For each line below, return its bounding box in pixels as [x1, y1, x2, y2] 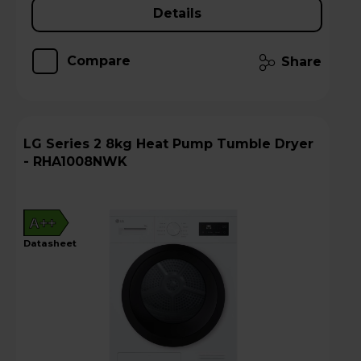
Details [152, 6, 201, 22]
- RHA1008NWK [23, 154, 127, 170]
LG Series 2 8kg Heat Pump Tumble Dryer [23, 136, 46, 152]
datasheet [31, 238, 77, 250]
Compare [67, 53, 131, 69]
